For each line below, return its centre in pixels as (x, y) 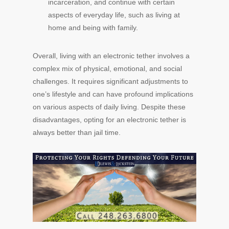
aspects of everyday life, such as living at (114, 15)
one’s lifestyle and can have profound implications (113, 94)
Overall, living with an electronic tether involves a (111, 56)
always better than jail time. (77, 132)
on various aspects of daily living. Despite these (109, 107)
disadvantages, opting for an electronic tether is (109, 120)
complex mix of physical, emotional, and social (107, 68)
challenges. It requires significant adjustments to (110, 81)
